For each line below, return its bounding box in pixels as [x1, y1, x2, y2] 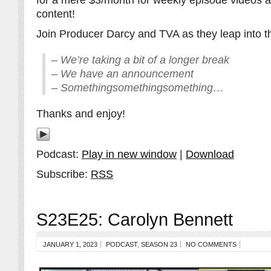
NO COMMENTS [186, 241, 237, 249]
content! [36, 8, 75, 21]
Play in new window [82, 148, 177, 161]
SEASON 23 [141, 241, 177, 249]
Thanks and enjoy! [36, 108, 125, 120]
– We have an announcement [51, 68, 194, 80]
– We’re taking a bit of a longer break [51, 54, 229, 67]
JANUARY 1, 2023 [43, 241, 97, 249]
